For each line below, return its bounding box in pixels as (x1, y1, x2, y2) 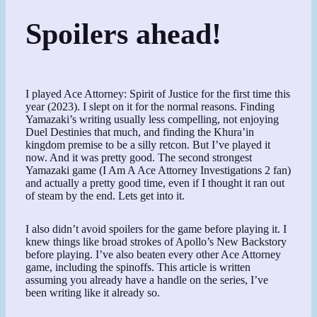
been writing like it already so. (25, 286, 161, 299)
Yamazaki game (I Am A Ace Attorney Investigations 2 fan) (25, 164, 292, 177)
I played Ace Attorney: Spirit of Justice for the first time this (25, 88, 291, 100)
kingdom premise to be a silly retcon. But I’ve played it (25, 139, 271, 151)
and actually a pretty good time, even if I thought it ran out (25, 177, 285, 190)
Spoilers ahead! (25, 17, 222, 50)
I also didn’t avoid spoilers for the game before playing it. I (25, 222, 287, 235)
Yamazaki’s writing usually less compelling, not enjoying (25, 113, 279, 126)
